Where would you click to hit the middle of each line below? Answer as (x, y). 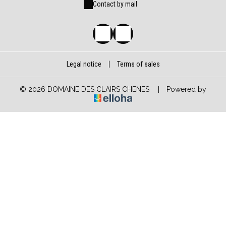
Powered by (185, 89)
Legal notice (84, 64)
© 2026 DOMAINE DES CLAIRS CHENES (84, 89)
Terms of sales (138, 64)
